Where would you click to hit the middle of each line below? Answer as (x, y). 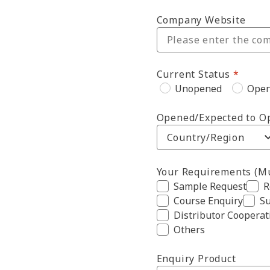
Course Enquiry (208, 201)
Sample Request (210, 186)
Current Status (193, 74)
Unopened (198, 89)
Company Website (201, 20)
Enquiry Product (196, 259)
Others (189, 230)
